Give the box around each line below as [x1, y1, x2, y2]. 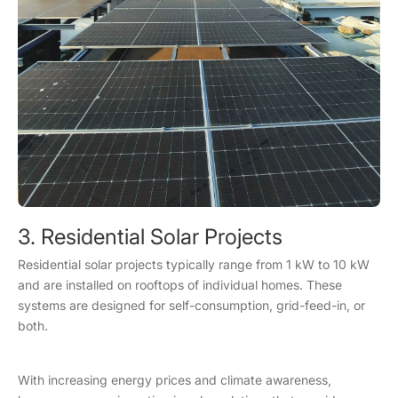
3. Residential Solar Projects [18, 223, 304, 250]
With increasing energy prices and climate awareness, [18, 371, 331, 387]
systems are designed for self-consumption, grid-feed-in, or [18, 297, 365, 313]
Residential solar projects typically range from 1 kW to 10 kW [18, 256, 370, 272]
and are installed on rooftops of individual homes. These [18, 276, 342, 292]
